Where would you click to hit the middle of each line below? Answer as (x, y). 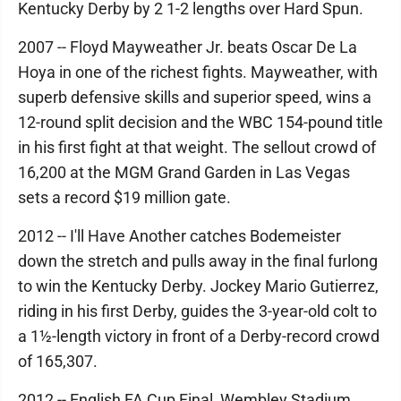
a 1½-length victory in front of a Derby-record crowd (199, 336)
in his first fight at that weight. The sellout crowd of (197, 147)
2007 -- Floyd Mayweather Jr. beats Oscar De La (188, 47)
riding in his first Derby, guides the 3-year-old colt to (197, 311)
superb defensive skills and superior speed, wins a (195, 97)
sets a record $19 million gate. (124, 197)
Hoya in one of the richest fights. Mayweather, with (198, 72)
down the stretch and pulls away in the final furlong (198, 261)
